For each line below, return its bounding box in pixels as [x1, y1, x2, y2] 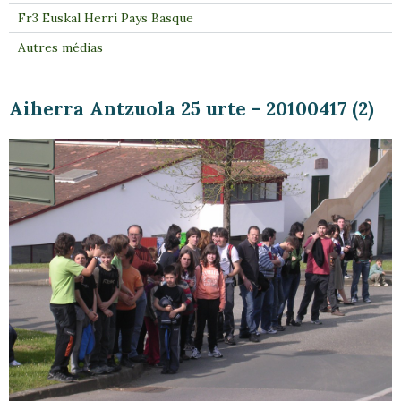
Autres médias [18, 39, 103, 55]
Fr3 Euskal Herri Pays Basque [18, 10, 193, 26]
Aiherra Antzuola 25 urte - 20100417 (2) [9, 97, 374, 121]
